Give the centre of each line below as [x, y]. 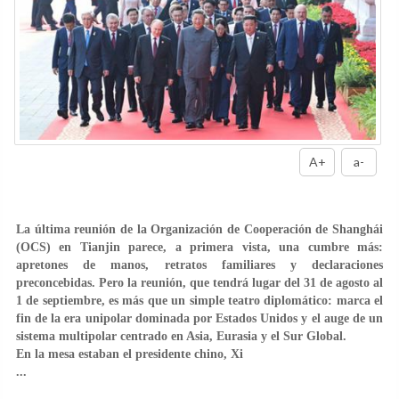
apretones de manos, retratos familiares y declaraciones [199, 265]
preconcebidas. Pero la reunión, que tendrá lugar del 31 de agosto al [199, 282]
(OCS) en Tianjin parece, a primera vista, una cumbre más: [199, 247]
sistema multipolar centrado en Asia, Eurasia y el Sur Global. [181, 336]
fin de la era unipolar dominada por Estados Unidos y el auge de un [199, 318]
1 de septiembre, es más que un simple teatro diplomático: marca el [199, 300]
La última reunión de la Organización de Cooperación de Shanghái [199, 229]
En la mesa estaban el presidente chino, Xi [130, 354]
